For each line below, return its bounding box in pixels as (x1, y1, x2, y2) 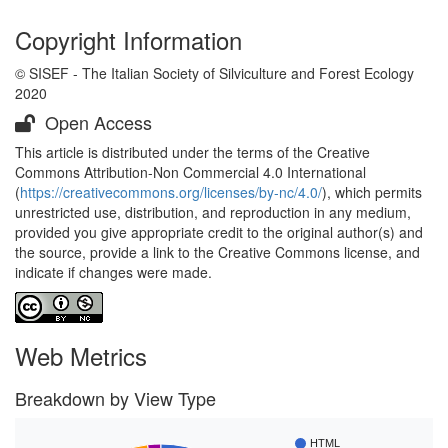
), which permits (322, 182, 422, 202)
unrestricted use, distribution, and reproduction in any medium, (15, 202, 411, 222)
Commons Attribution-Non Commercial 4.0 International (15, 162, 366, 182)
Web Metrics (15, 338, 147, 373)
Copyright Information (15, 22, 242, 57)
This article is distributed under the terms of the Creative (15, 142, 370, 162)
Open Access (40, 109, 152, 135)
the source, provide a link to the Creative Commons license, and (15, 242, 420, 262)
